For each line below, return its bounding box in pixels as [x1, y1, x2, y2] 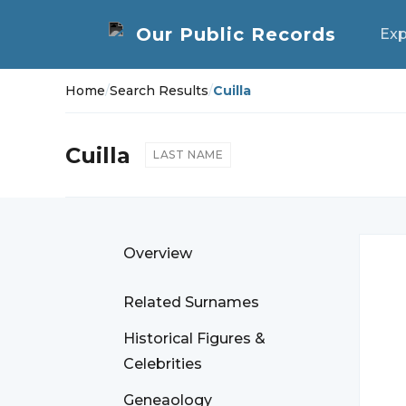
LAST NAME [153, 148, 224, 161]
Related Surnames [123, 294, 259, 311]
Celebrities [123, 355, 202, 372]
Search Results [110, 82, 208, 99]
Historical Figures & [123, 330, 266, 347]
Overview [123, 245, 192, 262]
